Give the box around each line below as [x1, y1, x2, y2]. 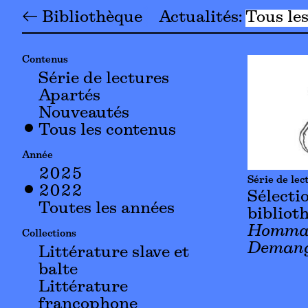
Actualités [159, 10, 239, 25]
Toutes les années [38, 201, 175, 217]
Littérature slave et [38, 245, 189, 261]
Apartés [38, 89, 100, 104]
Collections [22, 230, 76, 239]
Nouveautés [38, 106, 129, 121]
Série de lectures [38, 71, 169, 87]
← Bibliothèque [22, 10, 142, 25]
